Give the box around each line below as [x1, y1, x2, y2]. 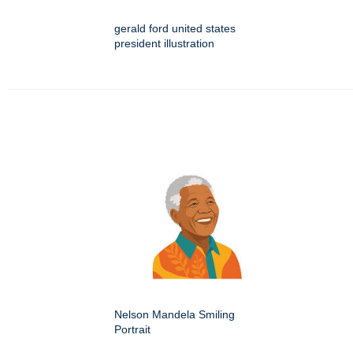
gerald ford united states [114, 22, 236, 35]
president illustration [114, 37, 214, 50]
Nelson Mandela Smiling [114, 308, 235, 321]
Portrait [114, 323, 150, 336]
